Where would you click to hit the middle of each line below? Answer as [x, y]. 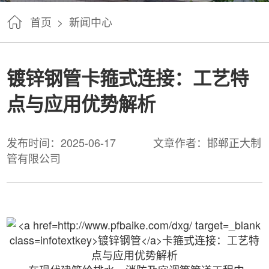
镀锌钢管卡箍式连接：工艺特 [128, 78]
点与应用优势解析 [81, 104]
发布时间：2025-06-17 [62, 143]
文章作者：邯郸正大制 [207, 143]
